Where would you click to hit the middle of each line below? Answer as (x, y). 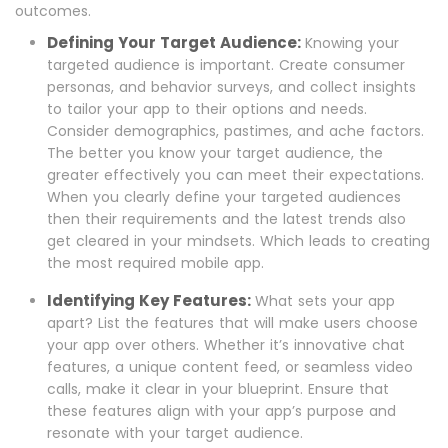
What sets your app (325, 301)
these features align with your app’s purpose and (221, 411)
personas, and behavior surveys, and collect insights (231, 87)
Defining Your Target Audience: (176, 42)
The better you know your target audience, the (215, 153)
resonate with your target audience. (175, 433)
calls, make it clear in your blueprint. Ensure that (218, 389)
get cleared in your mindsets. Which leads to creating (238, 241)
